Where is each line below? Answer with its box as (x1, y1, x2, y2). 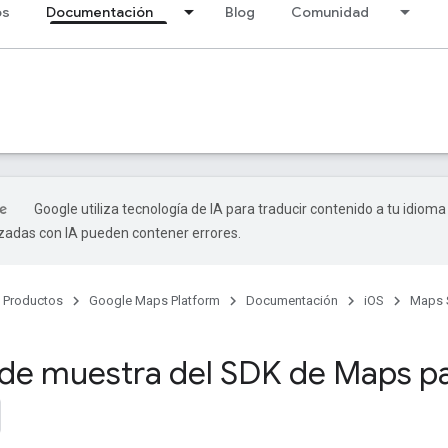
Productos (3, 293, 63, 308)
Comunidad (291, 3, 369, 21)
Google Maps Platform (89, 293, 220, 308)
